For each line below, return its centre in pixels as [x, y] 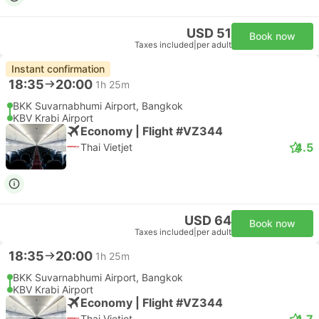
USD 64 [208, 220]
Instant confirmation [58, 69]
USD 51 [209, 33]
